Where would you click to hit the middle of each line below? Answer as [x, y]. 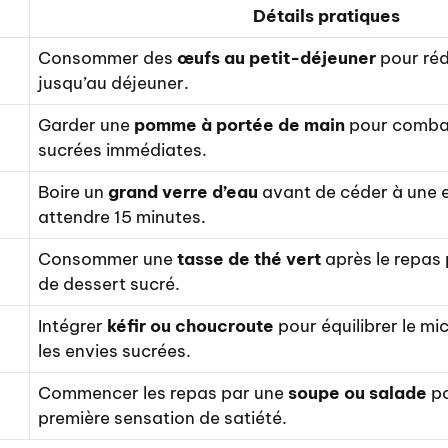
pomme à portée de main [239, 125]
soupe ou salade [357, 393]
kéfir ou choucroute [190, 326]
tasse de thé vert [249, 259]
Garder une [86, 125]
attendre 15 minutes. [122, 217]
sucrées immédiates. [122, 150]
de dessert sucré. [109, 284]
